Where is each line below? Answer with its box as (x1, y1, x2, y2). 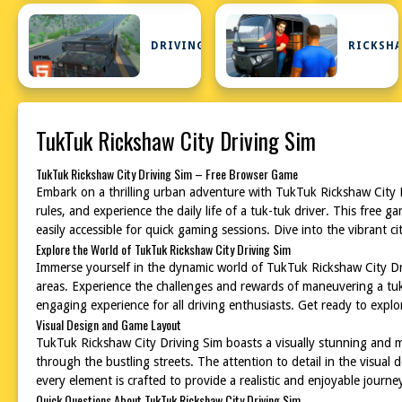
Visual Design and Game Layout (36, 315, 181, 334)
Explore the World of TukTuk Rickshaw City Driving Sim (36, 240, 291, 258)
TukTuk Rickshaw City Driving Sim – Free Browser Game (36, 164, 298, 183)
